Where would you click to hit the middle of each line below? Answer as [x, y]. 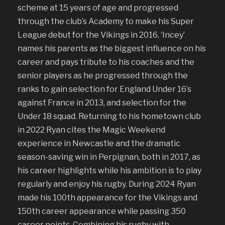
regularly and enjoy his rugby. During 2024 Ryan [107, 184]
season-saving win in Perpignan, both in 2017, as [109, 157]
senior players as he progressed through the [103, 75]
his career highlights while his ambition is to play [109, 170]
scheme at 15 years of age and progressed [98, 8]
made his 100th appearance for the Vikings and [107, 197]
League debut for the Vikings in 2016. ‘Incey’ [101, 35]
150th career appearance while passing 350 [102, 211]
